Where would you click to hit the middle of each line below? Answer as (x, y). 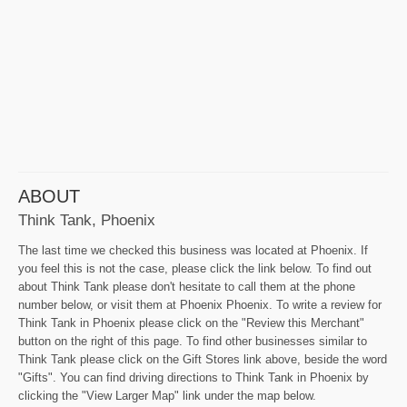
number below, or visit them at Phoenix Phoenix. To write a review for (200, 305)
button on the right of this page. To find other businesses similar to (193, 342)
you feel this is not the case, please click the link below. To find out (195, 269)
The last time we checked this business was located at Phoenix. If (193, 251)
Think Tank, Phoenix (87, 220)
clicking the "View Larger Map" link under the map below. (167, 396)
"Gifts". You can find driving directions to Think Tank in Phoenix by (194, 378)
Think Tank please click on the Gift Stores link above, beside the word (203, 360)
